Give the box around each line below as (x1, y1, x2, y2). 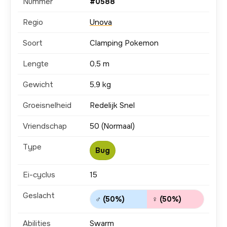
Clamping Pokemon (90, 38, 159, 48)
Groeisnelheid (23, 100, 71, 110)
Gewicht (23, 80, 53, 90)
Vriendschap (23, 121, 67, 131)
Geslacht (23, 191, 55, 201)
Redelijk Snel (90, 100, 135, 110)
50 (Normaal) (90, 121, 135, 131)
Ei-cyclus (23, 170, 55, 180)
